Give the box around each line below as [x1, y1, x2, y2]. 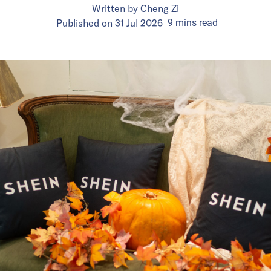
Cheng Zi [140, 2, 179, 15]
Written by [92, 2, 140, 15]
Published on [56, 16, 115, 29]
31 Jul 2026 [115, 16, 163, 29]
